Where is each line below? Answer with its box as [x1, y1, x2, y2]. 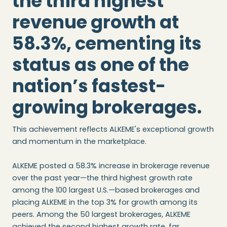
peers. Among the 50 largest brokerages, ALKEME [12, 209, 191, 220]
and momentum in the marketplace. [12, 136, 146, 147]
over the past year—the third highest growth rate [12, 173, 193, 183]
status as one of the [12, 52, 189, 78]
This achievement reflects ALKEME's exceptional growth [12, 124, 214, 135]
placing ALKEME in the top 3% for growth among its [12, 197, 198, 208]
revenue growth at [12, 10, 179, 35]
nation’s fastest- [12, 73, 166, 99]
